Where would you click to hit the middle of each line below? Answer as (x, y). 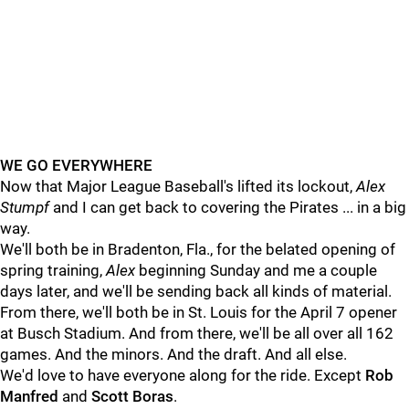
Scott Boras (131, 396)
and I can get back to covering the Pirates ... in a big (228, 207)
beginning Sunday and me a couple (256, 270)
